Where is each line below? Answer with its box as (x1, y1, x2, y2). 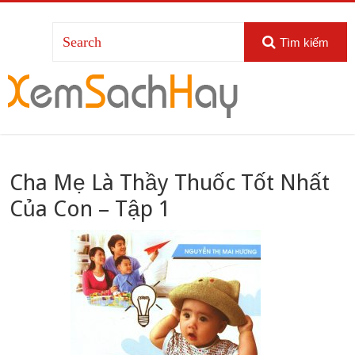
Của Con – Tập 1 (10, 196, 171, 223)
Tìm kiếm (279, 36, 329, 49)
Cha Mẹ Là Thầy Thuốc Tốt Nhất (10, 170, 330, 197)
